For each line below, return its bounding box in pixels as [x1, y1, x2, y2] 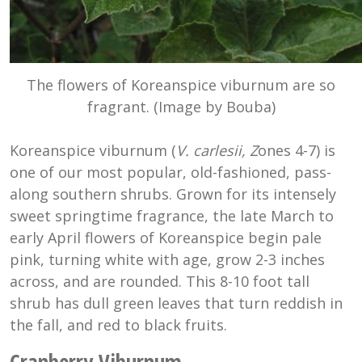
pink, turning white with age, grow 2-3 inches [10, 250, 325, 270]
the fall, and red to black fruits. [10, 315, 227, 335]
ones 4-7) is [258, 141, 335, 161]
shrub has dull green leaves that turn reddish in [10, 293, 343, 314]
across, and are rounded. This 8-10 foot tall [10, 271, 309, 292]
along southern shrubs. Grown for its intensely [10, 184, 336, 204]
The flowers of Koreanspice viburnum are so [27, 75, 335, 95]
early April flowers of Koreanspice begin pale [10, 228, 322, 248]
